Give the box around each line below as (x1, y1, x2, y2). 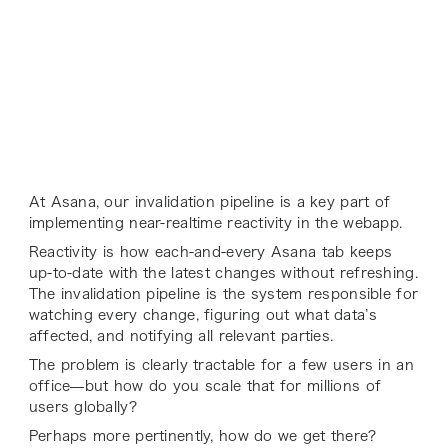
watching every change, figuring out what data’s (28, 308, 377, 323)
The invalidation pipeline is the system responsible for (28, 287, 419, 302)
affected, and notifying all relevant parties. (28, 329, 334, 344)
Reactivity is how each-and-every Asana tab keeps (28, 245, 393, 260)
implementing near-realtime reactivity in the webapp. (28, 216, 408, 231)
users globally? (28, 400, 143, 415)
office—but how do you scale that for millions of (28, 379, 382, 394)
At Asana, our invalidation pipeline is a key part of (28, 195, 391, 210)
